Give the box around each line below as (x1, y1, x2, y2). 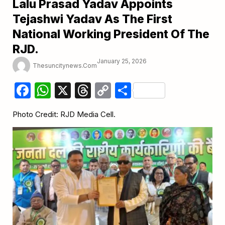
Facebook (31, 80, 105, 100)
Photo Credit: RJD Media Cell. (13, 109, 116, 120)
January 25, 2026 (97, 57, 147, 65)
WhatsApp (51, 80, 129, 100)
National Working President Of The (13, 27, 209, 42)
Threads (91, 80, 153, 100)
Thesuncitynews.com (33, 61, 97, 69)
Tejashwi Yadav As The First (13, 12, 172, 27)
